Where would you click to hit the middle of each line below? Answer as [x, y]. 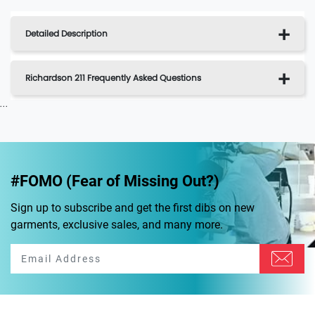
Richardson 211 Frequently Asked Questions [113, 78]
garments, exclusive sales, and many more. [117, 225]
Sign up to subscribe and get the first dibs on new [133, 208]
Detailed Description [66, 34]
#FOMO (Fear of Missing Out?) [115, 181]
